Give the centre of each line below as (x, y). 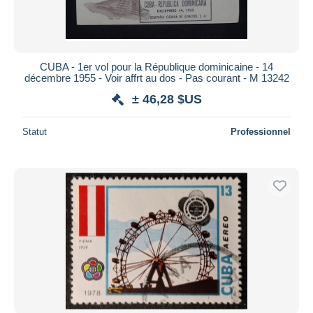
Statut (35, 131)
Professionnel (261, 131)
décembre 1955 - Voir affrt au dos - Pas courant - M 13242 (156, 78)
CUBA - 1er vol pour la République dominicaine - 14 (156, 66)
